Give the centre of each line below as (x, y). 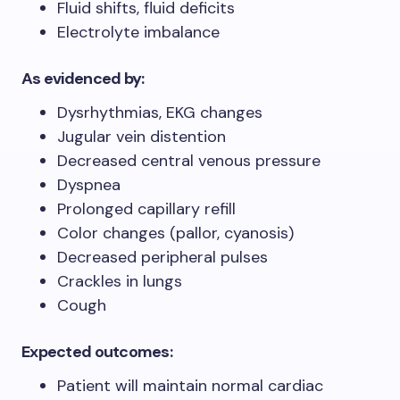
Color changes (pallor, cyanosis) (175, 233)
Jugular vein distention (142, 136)
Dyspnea (89, 184)
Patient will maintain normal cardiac (190, 385)
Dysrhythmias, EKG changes (160, 112)
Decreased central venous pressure (189, 160)
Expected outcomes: (97, 351)
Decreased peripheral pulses (162, 257)
